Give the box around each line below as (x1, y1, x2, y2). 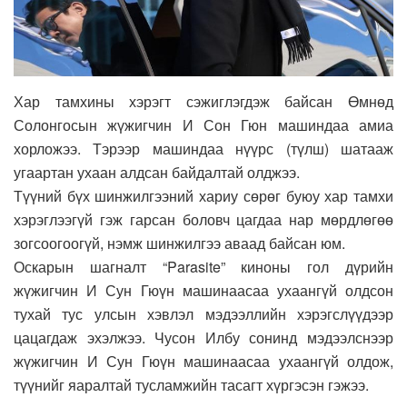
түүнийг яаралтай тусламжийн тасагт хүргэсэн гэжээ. (14, 373, 369, 395)
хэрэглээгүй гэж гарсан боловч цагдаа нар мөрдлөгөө (14, 208, 393, 230)
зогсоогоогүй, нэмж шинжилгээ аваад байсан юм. (14, 232, 345, 253)
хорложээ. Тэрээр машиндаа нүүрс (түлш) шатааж (14, 137, 393, 159)
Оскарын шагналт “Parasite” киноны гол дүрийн (14, 255, 393, 277)
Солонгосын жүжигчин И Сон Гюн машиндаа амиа (14, 114, 393, 135)
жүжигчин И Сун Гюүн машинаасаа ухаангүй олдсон (14, 279, 393, 301)
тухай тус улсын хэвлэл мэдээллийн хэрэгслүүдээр (14, 303, 393, 324)
